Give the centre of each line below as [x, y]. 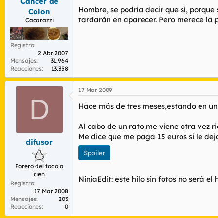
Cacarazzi [39, 20]
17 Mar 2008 [51, 191]
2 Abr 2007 [53, 53]
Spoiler [94, 153]
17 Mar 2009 [95, 90]
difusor [39, 142]
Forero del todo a [39, 166]
